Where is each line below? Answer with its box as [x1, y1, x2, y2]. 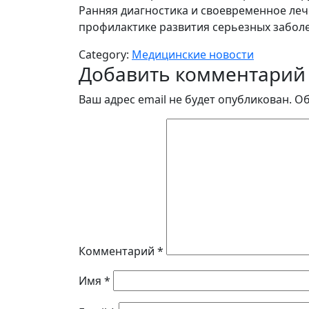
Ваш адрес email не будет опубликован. [79, 92, 292, 107]
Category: [79, 47, 132, 62]
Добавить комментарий [79, 61, 306, 87]
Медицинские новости [132, 47, 254, 62]
